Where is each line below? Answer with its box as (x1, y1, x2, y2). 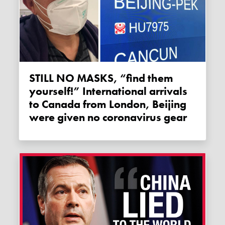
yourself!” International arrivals (29, 84, 188, 99)
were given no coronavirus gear (29, 110, 187, 125)
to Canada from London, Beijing (29, 97, 187, 112)
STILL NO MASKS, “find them (29, 71, 36, 86)
